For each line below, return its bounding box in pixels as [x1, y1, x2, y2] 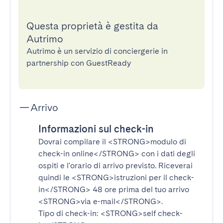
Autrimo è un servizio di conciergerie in [26, 46, 168, 56]
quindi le [38, 173, 72, 182]
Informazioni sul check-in [38, 123, 154, 135]
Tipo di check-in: [38, 209, 101, 218]
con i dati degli [139, 149, 195, 158]
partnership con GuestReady [26, 58, 131, 68]
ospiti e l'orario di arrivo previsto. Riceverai [38, 161, 193, 170]
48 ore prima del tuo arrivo [91, 185, 189, 194]
